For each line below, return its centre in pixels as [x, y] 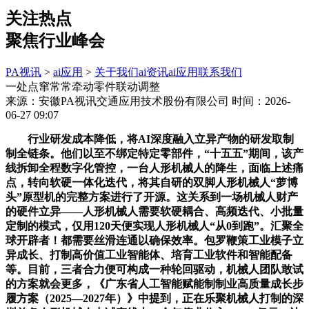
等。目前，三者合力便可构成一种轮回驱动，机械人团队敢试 [154, 269]
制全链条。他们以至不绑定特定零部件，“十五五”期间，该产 [154, 153]
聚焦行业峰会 [55, 40]
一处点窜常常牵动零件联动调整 [83, 86]
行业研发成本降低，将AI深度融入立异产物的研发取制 [150, 139]
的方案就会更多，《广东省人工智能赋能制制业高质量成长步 [154, 283]
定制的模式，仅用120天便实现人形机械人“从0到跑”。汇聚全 [154, 226]
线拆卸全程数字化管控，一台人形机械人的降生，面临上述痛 [154, 168]
